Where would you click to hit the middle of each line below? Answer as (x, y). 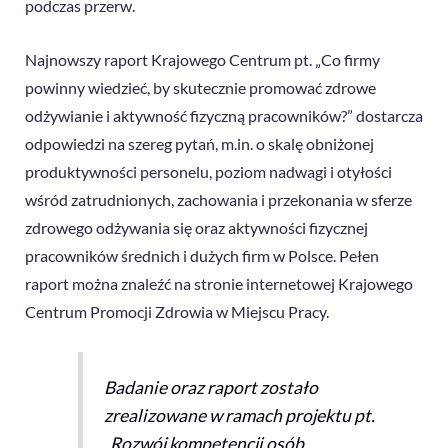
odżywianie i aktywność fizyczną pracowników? (186, 115)
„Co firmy (347, 59)
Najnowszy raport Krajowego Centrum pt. (170, 59)
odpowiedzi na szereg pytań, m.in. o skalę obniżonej (199, 143)
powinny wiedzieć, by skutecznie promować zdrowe (200, 87)
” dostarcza (385, 115)
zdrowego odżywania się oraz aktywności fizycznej (196, 227)
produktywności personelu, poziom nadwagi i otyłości (208, 171)
